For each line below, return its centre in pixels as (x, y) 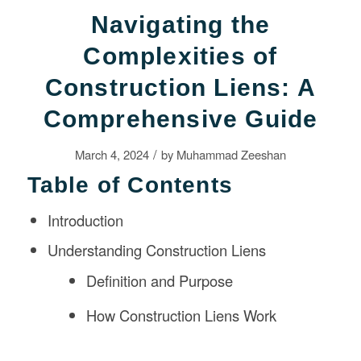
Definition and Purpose (160, 280)
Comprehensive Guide (180, 118)
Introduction (85, 220)
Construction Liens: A (180, 87)
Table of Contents (130, 185)
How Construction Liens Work (182, 315)
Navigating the (180, 24)
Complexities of (180, 56)
